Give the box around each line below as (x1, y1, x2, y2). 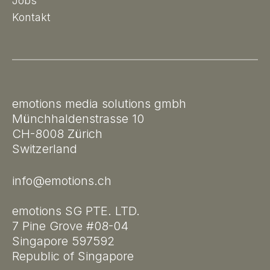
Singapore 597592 (12, 234, 115, 249)
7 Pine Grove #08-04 (12, 219, 128, 234)
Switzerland (12, 142, 77, 157)
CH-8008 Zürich (12, 127, 102, 142)
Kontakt (12, 11, 51, 24)
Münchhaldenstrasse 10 (12, 111, 144, 127)
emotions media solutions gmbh (12, 96, 186, 111)
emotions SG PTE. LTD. (12, 204, 140, 219)
